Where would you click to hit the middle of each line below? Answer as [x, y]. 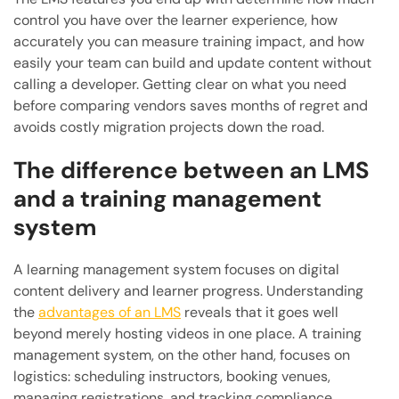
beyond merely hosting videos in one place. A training [187, 334]
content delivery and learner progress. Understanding [188, 291]
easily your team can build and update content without [192, 63]
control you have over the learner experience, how [175, 20]
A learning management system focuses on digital [176, 270]
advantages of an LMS [110, 313]
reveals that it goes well [260, 313]
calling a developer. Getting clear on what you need [180, 85]
